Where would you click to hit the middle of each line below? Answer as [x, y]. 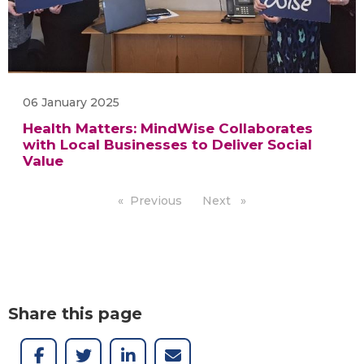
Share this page [75, 313]
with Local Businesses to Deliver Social [168, 144]
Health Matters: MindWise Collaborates [168, 128]
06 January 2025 [71, 102]
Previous [156, 200]
